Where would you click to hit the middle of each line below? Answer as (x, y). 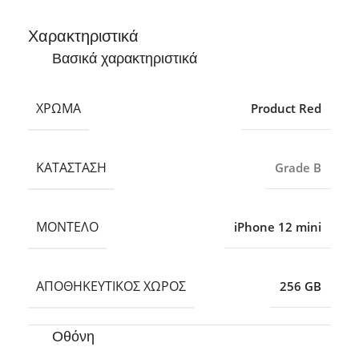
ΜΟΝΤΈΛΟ (67, 226)
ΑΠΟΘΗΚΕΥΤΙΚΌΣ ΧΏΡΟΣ (111, 286)
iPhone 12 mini (278, 226)
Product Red (286, 108)
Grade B (298, 167)
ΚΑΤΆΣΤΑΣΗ (71, 167)
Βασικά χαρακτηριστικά (125, 59)
